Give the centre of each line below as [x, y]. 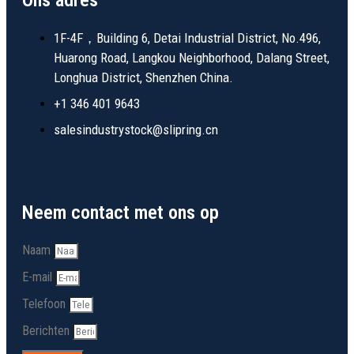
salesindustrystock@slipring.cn [136, 130]
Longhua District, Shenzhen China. [143, 78]
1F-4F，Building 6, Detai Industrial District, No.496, [187, 38]
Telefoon [45, 304]
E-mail [39, 277]
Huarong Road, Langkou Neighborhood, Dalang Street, [192, 58]
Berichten [47, 331]
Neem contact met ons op [121, 213]
